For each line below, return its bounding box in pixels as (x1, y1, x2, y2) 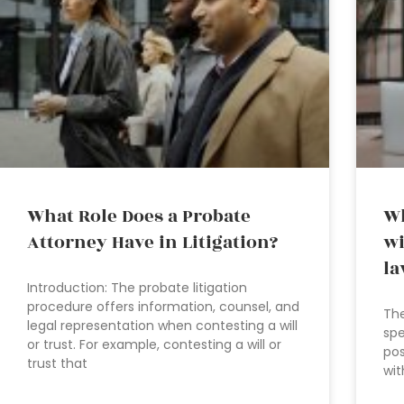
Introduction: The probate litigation (27, 279, 247, 298)
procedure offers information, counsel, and (27, 298, 299, 317)
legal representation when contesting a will (27, 317, 298, 335)
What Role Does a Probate (27, 203, 251, 231)
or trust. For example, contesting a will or (27, 335, 281, 354)
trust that (27, 354, 87, 373)
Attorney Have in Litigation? (27, 229, 278, 257)
